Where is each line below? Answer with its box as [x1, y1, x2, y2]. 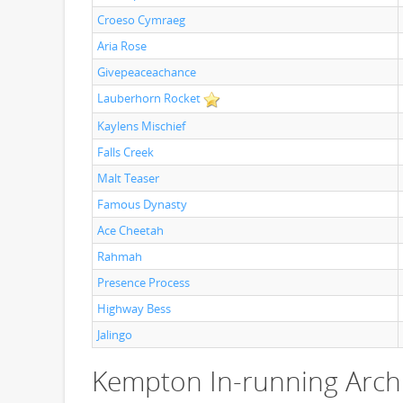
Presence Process [97, 274, 190, 291]
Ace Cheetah [97, 222, 164, 238]
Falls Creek [97, 144, 154, 160]
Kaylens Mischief [97, 118, 185, 134]
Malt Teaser [97, 170, 159, 186]
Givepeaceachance [97, 64, 196, 80]
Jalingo [97, 327, 132, 343]
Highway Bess [97, 300, 171, 317]
